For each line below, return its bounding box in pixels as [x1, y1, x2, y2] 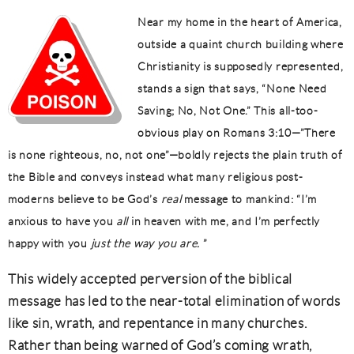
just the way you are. [90, 237, 203, 250]
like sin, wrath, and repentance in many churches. [8, 316, 307, 330]
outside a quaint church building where [137, 38, 344, 51]
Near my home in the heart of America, [137, 16, 342, 28]
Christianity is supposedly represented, [137, 60, 344, 73]
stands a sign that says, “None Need [137, 82, 327, 95]
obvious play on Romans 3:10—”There [137, 126, 336, 139]
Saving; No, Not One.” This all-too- [137, 104, 318, 117]
